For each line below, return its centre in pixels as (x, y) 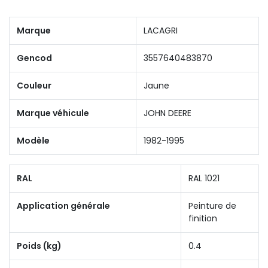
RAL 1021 (204, 178)
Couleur (34, 85)
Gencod (34, 58)
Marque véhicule (53, 113)
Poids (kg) (39, 246)
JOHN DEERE (167, 113)
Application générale (63, 205)
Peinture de (212, 205)
